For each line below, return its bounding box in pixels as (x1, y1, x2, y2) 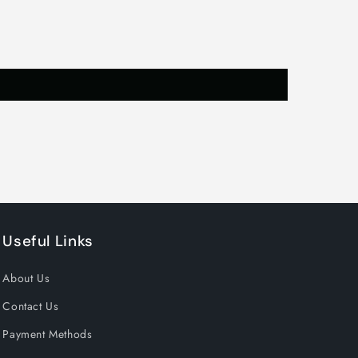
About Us (2, 269, 50, 286)
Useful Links (2, 230, 93, 251)
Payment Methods (2, 325, 93, 342)
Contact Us (2, 297, 59, 314)
